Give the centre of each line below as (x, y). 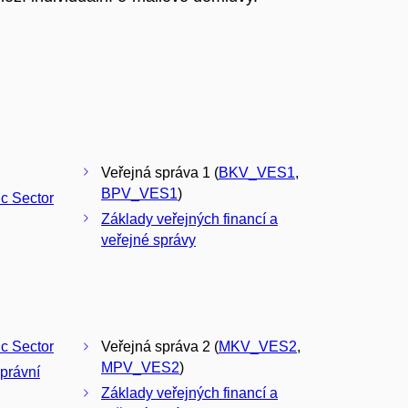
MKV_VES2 (258, 347)
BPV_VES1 (139, 193)
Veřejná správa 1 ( (160, 172)
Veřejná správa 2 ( (160, 347)
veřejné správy (148, 240)
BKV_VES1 (257, 172)
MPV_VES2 (140, 368)
